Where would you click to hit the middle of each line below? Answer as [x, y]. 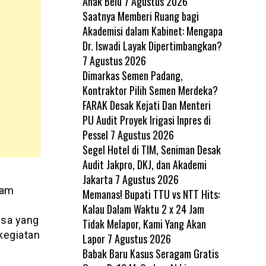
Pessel [95, 134]
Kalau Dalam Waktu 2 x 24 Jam [143, 209]
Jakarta [97, 179]
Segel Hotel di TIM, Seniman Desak [151, 149]
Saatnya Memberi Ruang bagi [140, 16]
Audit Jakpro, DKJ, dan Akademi [144, 164]
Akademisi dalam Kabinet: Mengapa [152, 31]
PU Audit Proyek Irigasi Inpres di [146, 120]
